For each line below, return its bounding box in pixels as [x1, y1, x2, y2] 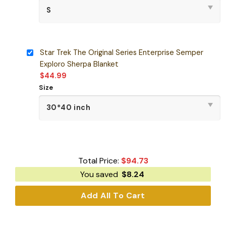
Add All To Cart [81, 190, 145, 201]
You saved [80, 169, 120, 180]
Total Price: [78, 155, 121, 166]
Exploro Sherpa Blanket [39, 59, 119, 69]
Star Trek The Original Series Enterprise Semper [39, 47, 203, 57]
